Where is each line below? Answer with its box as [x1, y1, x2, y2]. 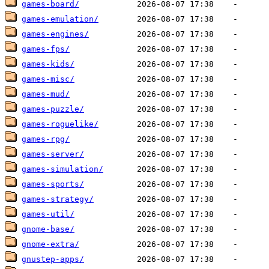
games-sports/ [22, 180, 84, 189]
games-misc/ [22, 74, 74, 84]
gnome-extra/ [22, 240, 79, 249]
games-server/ [22, 150, 84, 159]
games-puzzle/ [22, 104, 84, 114]
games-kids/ [22, 59, 74, 69]
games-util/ [22, 210, 74, 219]
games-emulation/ [22, 14, 98, 24]
